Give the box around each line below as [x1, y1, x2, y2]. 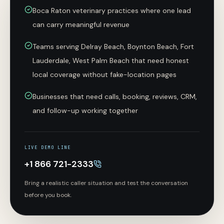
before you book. [24, 191, 71, 199]
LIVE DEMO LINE [24, 144, 71, 150]
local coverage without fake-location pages [32, 70, 176, 79]
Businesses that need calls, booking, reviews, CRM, [32, 92, 197, 101]
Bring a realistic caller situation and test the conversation [24, 179, 188, 187]
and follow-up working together [32, 106, 138, 115]
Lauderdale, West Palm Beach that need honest [32, 56, 189, 65]
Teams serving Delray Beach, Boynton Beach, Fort [32, 42, 194, 51]
